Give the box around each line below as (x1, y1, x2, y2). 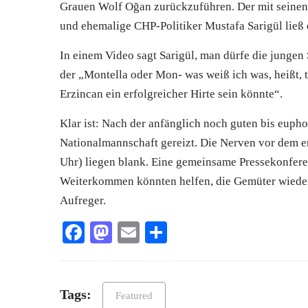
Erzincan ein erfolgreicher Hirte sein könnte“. (60, 87, 283, 101)
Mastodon (112, 220, 199, 245)
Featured (115, 290, 153, 302)
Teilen (167, 220, 222, 245)
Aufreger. (60, 194, 106, 208)
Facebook (85, 220, 170, 245)
